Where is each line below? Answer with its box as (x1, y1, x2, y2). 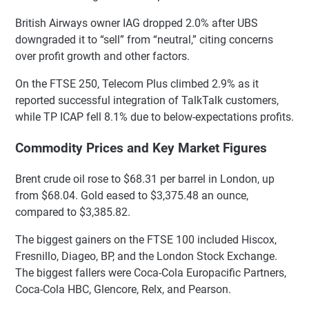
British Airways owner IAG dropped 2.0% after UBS (15, 17, 258, 30)
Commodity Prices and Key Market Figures (15, 141, 267, 157)
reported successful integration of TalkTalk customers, (15, 94, 279, 108)
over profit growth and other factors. (15, 50, 190, 63)
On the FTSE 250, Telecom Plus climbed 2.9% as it (15, 77, 259, 91)
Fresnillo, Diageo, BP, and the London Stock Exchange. (15, 249, 277, 263)
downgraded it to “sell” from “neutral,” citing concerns (15, 33, 273, 47)
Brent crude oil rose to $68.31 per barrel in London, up (15, 172, 275, 186)
